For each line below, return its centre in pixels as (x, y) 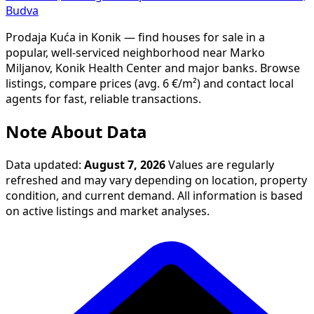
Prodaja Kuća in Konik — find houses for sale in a (135, 37)
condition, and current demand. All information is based (154, 196)
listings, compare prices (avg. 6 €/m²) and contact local (150, 83)
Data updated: (45, 165)
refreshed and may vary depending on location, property (156, 180)
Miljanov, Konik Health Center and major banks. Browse (153, 68)
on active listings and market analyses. (108, 211)
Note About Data (76, 132)
